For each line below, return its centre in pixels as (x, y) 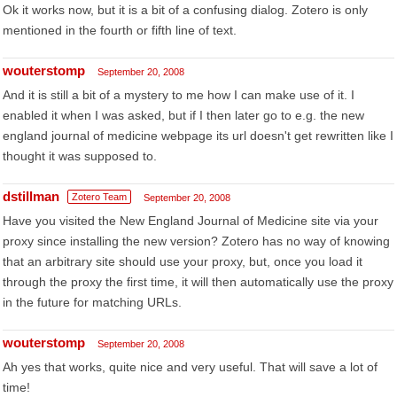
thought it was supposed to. (80, 156)
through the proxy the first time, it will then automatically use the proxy (198, 282)
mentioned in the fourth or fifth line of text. (120, 30)
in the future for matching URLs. (92, 302)
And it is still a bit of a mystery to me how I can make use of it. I (179, 95)
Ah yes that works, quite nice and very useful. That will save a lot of (190, 367)
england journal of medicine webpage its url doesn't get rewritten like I (198, 136)
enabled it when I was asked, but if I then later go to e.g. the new (183, 115)
